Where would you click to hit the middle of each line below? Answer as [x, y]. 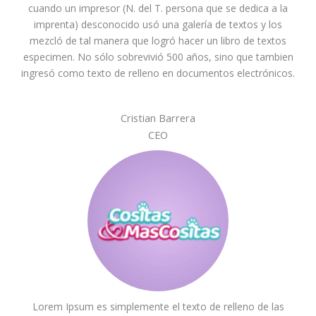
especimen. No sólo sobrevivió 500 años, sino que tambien [158, 56]
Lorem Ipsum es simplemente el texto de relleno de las [158, 306]
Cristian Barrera [158, 117]
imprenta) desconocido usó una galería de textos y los [158, 24]
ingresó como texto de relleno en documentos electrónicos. [158, 73]
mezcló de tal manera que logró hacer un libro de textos [158, 40]
